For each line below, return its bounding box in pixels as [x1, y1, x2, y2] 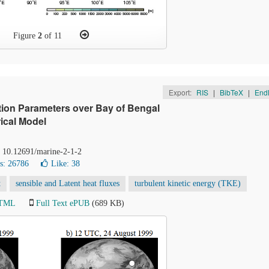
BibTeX [219, 87, 243, 97]
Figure [13, 31, 38, 40]
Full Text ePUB [36, 199, 89, 208]
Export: [168, 87, 193, 97]
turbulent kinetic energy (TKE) [134, 179, 241, 188]
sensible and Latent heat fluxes [16, 179, 119, 188]
